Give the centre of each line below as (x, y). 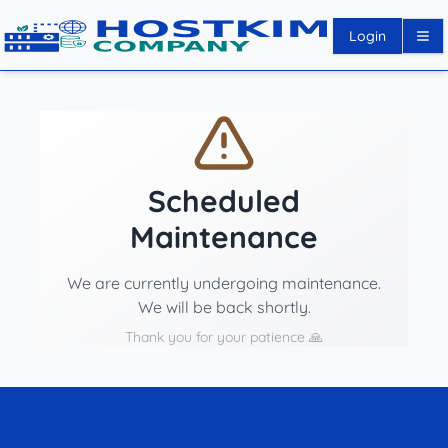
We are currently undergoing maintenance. (224, 283)
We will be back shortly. (224, 307)
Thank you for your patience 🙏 (224, 337)
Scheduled (224, 201)
